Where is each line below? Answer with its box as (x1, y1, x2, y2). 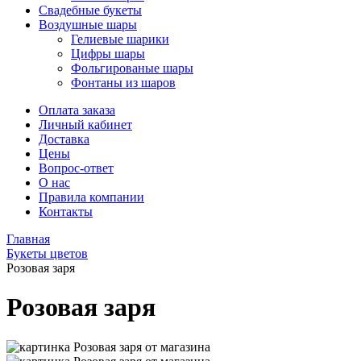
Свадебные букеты (39, 3, 142, 17)
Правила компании (39, 190, 144, 204)
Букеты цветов (6, 247, 88, 260)
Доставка (39, 132, 89, 146)
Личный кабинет (39, 118, 132, 131)
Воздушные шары (39, 18, 137, 31)
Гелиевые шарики (71, 32, 169, 46)
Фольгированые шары (71, 61, 193, 75)
